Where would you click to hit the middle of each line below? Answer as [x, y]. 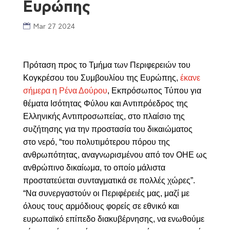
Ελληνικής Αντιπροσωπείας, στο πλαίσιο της [104, 116]
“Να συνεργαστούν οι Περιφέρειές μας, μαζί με [106, 193]
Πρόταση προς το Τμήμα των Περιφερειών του [107, 65]
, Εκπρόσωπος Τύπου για [154, 91]
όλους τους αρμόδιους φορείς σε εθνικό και [101, 206]
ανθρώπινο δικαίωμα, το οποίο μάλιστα [94, 168]
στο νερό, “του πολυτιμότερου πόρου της [96, 142]
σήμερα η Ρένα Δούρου [65, 91]
